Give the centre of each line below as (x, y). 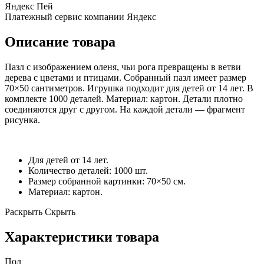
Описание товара (60, 42)
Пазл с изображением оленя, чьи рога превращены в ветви (123, 67)
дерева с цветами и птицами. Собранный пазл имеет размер (126, 77)
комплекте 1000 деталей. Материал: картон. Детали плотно (124, 98)
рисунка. (22, 120)
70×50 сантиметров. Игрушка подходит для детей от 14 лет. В (129, 88)
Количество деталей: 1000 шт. (88, 170)
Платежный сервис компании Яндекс (80, 16)
